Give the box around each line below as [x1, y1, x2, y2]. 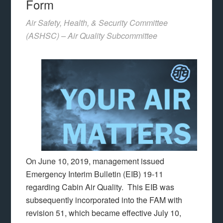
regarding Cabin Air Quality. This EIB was [26, 181, 175, 193]
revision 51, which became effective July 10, [26, 207, 182, 219]
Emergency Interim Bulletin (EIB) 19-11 [26, 168, 164, 180]
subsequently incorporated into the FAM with [26, 194, 183, 206]
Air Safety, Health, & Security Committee [26, 17, 168, 28]
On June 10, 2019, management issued [26, 155, 165, 167]
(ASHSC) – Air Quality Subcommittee [26, 30, 158, 41]
